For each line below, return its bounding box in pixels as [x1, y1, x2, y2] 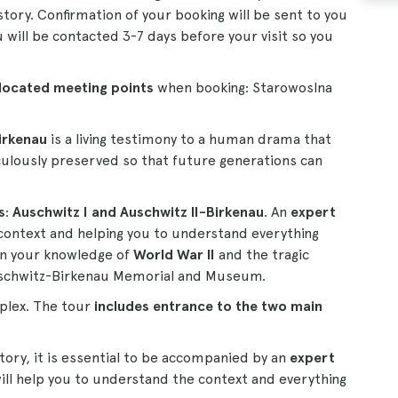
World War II [133, 246, 215, 263]
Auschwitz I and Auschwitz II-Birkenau [12, 203, 264, 220]
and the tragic [215, 246, 309, 263]
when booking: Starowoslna [154, 79, 332, 96]
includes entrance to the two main [94, 298, 322, 314]
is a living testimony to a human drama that [47, 131, 331, 147]
